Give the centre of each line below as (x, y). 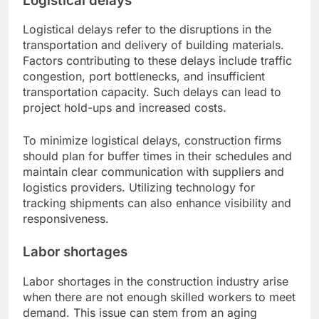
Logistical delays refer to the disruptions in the (147, 30)
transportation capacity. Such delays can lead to (152, 92)
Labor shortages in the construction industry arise (156, 281)
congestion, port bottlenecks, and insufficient (144, 77)
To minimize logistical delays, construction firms (152, 141)
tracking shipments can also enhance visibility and (157, 203)
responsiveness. (66, 219)
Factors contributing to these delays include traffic (157, 61)
